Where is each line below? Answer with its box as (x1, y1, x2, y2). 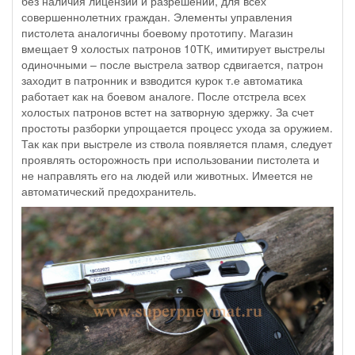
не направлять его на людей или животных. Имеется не (21, 167, 313, 184)
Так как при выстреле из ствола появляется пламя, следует (21, 136, 332, 152)
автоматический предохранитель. (21, 183, 197, 200)
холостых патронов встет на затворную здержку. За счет (21, 104, 314, 120)
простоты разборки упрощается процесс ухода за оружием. (21, 120, 333, 136)
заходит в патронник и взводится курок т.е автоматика (21, 72, 303, 89)
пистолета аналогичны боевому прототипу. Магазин (21, 25, 293, 41)
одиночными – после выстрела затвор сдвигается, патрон (21, 56, 323, 73)
